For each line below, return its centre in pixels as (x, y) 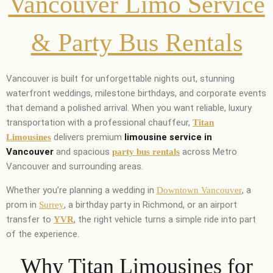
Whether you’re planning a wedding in (81, 190)
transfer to (30, 219)
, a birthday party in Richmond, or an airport (151, 204)
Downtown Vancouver (199, 190)
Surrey (51, 204)
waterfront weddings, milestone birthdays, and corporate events (136, 93)
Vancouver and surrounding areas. (75, 166)
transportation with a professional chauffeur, (99, 122)
